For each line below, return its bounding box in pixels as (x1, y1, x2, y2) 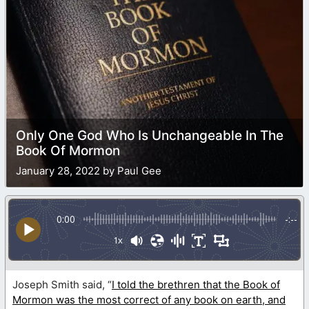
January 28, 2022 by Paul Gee (16, 163, 161, 177)
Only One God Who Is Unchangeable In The (16, 127, 283, 143)
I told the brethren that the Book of (112, 277, 280, 291)
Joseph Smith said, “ (12, 277, 112, 291)
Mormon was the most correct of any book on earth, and (12, 292, 286, 306)
